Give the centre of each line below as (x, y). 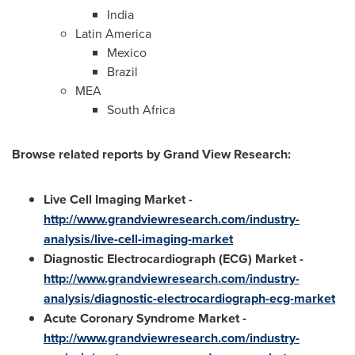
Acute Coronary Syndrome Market (141, 319)
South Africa (141, 110)
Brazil (122, 72)
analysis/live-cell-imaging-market (138, 239)
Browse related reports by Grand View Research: (151, 155)
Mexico (127, 53)
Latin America (113, 34)
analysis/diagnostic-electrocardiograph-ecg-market (189, 299)
